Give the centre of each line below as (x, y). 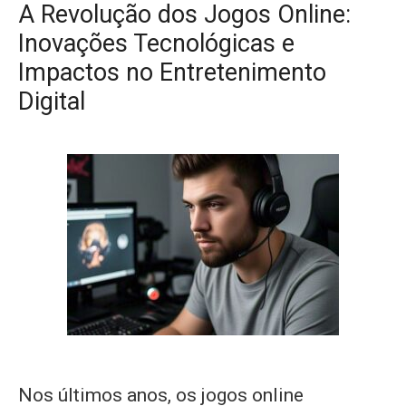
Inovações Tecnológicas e (156, 43)
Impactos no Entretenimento (172, 72)
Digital (52, 101)
